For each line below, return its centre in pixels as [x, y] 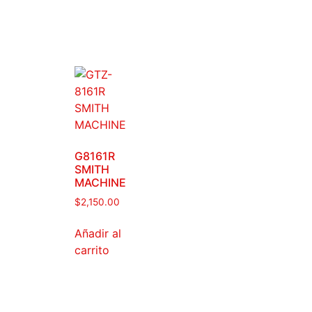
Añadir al [98, 234]
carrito [92, 250]
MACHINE [100, 183]
